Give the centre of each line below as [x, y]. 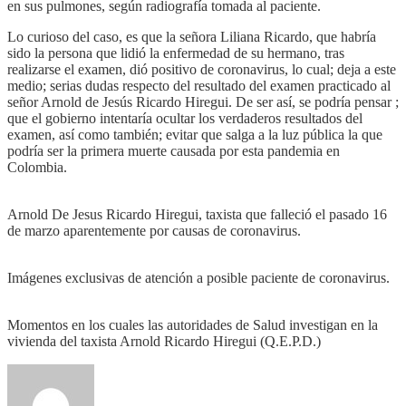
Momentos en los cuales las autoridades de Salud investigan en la [193, 324]
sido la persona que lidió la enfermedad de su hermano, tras [176, 53]
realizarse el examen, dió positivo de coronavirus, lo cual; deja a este [202, 69]
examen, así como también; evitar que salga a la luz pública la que [195, 134]
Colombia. [37, 167]
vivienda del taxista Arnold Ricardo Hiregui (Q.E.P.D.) [164, 341]
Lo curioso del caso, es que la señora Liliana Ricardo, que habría [192, 36]
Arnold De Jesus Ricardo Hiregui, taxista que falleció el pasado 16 [197, 214]
